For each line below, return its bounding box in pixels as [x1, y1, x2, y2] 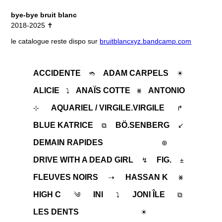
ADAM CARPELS [103, 68, 169, 77]
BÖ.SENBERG [115, 120, 169, 129]
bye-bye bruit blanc [11, 11, 77, 19]
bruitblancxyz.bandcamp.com [100, 37, 192, 46]
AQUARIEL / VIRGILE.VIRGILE [51, 103, 165, 112]
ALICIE [33, 86, 60, 95]
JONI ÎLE [132, 190, 165, 199]
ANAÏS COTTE [75, 86, 130, 95]
